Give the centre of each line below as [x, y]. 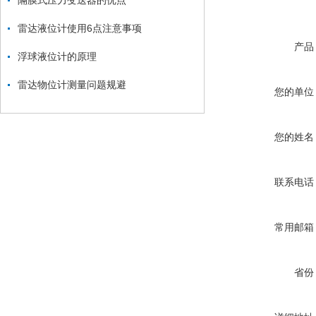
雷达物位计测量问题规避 [72, 85]
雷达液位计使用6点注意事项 [80, 28]
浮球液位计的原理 [57, 56]
